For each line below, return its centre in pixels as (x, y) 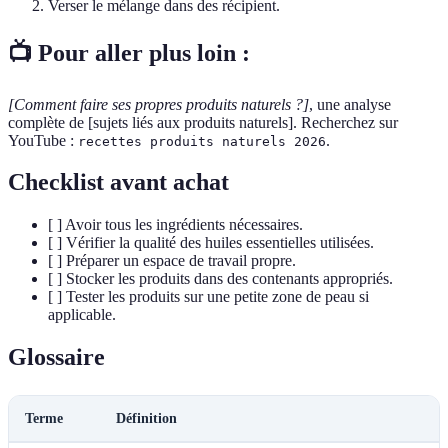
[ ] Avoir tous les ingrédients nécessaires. (175, 225)
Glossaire (56, 357)
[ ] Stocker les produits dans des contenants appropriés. (220, 279)
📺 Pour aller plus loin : (129, 52)
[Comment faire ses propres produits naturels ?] (158, 104)
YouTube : (43, 140)
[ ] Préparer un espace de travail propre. (172, 261)
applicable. (82, 315)
